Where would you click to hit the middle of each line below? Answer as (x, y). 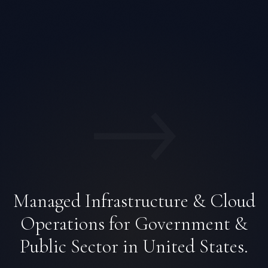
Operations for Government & (134, 223)
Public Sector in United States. (134, 246)
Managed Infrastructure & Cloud (134, 201)
